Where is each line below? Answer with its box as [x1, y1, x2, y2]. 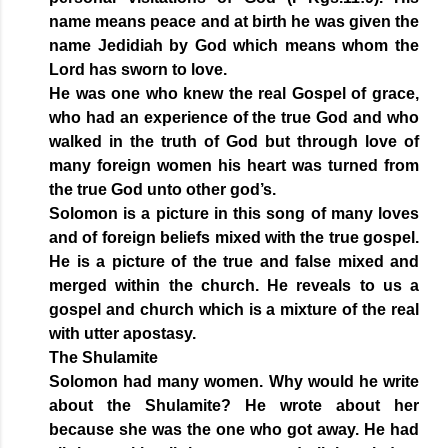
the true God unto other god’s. [49, 181, 280, 199]
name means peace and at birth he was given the [49, 13, 419, 31]
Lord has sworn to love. [49, 61, 231, 79]
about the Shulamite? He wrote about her [49, 397, 419, 415]
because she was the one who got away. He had [49, 421, 419, 439]
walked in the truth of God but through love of [49, 133, 419, 151]
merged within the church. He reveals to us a [49, 277, 419, 295]
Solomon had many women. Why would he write [49, 373, 419, 391]
